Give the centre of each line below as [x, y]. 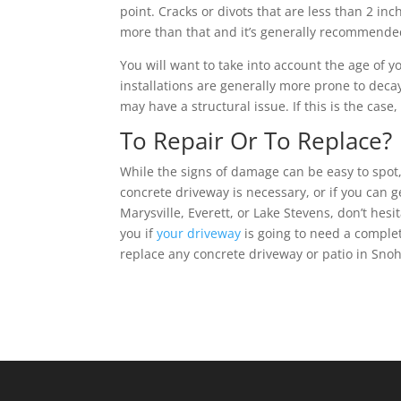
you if [139, 233]
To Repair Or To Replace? [256, 140]
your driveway [199, 233]
